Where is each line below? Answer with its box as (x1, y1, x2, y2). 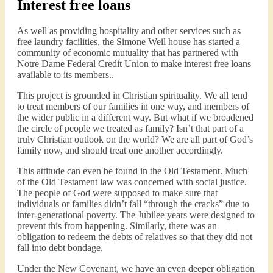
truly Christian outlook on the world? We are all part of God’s (17, 134, 253, 145)
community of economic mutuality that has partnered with (17, 48, 238, 58)
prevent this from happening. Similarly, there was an (17, 221, 217, 232)
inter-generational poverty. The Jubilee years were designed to (17, 210, 255, 221)
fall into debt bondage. (17, 243, 103, 253)
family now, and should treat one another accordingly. (17, 145, 223, 156)
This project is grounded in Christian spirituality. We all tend (17, 90, 247, 101)
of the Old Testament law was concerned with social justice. (17, 177, 247, 188)
